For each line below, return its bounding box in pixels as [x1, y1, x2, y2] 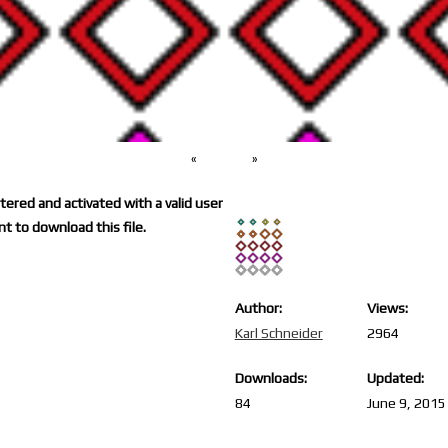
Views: [367, 300, 409, 316]
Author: [234, 300, 282, 316]
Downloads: [234, 370, 307, 386]
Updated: [367, 370, 425, 386]
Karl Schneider [234, 325, 323, 341]
